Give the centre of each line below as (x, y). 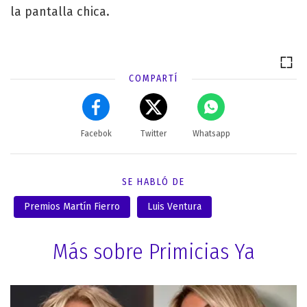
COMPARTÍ (153, 78)
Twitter (153, 133)
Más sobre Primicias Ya (153, 251)
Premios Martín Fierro (72, 206)
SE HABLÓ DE (153, 182)
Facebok (96, 133)
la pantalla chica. (60, 11)
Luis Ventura (174, 206)
